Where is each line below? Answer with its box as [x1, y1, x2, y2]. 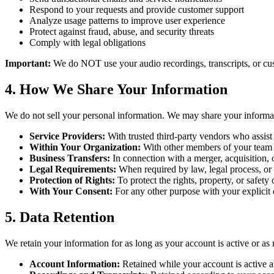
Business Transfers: [29, 152, 110, 163]
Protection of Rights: [29, 174, 115, 185]
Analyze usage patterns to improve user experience [29, 15, 225, 26]
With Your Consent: [29, 185, 113, 196]
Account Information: [29, 258, 120, 269]
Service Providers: [29, 130, 105, 141]
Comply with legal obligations [29, 37, 146, 48]
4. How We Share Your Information [5, 81, 228, 97]
